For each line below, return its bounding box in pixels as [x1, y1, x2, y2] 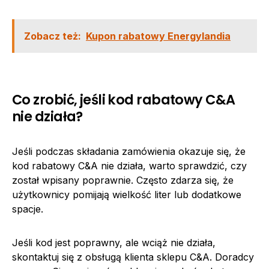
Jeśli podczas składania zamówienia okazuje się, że [12, 145, 246, 157]
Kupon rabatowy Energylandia [86, 29, 231, 42]
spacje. [12, 202, 43, 215]
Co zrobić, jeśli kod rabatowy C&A [12, 89, 235, 109]
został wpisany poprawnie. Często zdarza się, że [12, 174, 234, 186]
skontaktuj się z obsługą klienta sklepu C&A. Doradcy [12, 250, 254, 263]
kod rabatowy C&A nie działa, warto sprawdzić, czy [12, 159, 247, 172]
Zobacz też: [24, 29, 81, 42]
